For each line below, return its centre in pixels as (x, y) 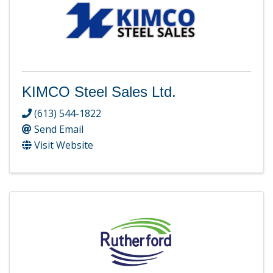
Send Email (59, 129)
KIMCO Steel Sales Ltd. (99, 91)
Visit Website (64, 145)
